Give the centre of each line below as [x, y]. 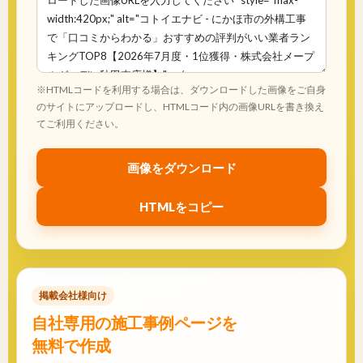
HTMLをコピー [181, 206]
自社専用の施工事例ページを [135, 323]
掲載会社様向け [73, 296]
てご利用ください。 [80, 124]
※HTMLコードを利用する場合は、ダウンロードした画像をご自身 [181, 90]
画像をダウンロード [181, 167]
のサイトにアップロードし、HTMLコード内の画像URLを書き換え [180, 107]
